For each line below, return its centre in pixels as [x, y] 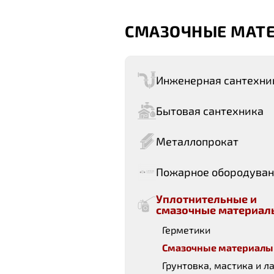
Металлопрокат [197, 141]
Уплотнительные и [206, 199]
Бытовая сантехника [210, 111]
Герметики [186, 230]
